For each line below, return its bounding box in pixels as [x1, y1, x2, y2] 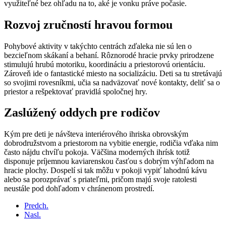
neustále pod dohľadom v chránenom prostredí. [4, 184, 154, 193]
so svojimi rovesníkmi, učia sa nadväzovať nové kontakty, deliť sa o [4, 78, 220, 87]
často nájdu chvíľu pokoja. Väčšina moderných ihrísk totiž [4, 148, 190, 157]
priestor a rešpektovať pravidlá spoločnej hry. [4, 87, 147, 96]
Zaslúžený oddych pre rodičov [4, 106, 160, 120]
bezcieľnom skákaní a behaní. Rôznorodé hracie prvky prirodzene [4, 50, 214, 60]
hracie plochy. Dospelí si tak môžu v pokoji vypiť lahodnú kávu [4, 166, 207, 175]
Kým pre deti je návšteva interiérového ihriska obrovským [4, 130, 188, 139]
